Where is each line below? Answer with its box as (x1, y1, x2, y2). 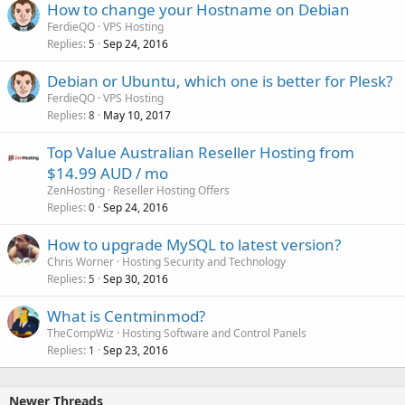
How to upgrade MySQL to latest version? (47, 233, 341, 255)
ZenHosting (47, 182, 105, 198)
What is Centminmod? (47, 305, 205, 326)
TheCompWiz (47, 325, 114, 341)
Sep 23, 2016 (103, 342, 168, 358)
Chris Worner (47, 253, 114, 269)
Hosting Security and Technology (122, 253, 286, 269)
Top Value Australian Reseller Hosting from (47, 141, 354, 163)
